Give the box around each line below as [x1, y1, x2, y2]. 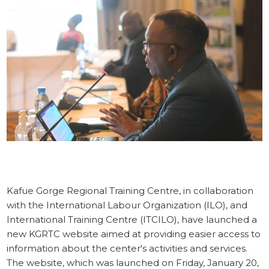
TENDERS [12, 36, 53, 47]
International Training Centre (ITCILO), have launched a [7, 214, 258, 226]
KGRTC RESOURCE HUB [10, 13, 116, 25]
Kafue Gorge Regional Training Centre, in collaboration [7, 185, 254, 197]
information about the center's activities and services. [7, 243, 248, 255]
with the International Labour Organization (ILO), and [7, 199, 248, 211]
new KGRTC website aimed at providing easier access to [7, 228, 261, 240]
